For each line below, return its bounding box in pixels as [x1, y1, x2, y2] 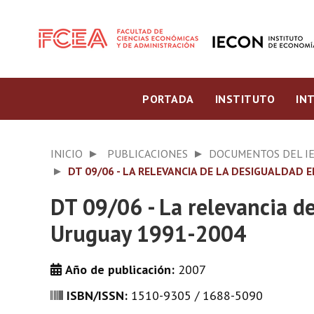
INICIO [50, 146, 83, 161]
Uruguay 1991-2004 [50, 219, 246, 248]
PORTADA [142, 92, 194, 106]
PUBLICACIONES [107, 146, 188, 161]
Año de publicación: [65, 261, 178, 278]
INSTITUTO [214, 92, 275, 106]
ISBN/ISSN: [67, 287, 131, 303]
